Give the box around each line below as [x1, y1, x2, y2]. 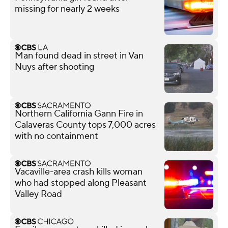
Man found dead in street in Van [15, 49, 144, 62]
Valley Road [15, 188, 62, 200]
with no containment [15, 130, 98, 142]
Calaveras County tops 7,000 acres [15, 119, 156, 131]
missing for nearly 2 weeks [15, 3, 120, 15]
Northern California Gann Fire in [15, 107, 143, 120]
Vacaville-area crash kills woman [15, 165, 142, 178]
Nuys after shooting [15, 61, 94, 73]
